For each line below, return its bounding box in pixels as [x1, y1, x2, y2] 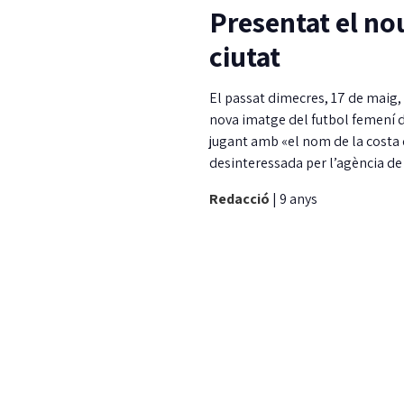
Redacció [209, 188, 272, 208]
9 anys [280, 188, 317, 208]
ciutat [209, 36, 280, 75]
